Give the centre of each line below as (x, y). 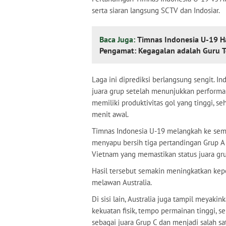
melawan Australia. (122, 182)
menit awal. (110, 114)
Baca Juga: (118, 39)
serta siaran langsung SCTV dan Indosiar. (157, 10)
